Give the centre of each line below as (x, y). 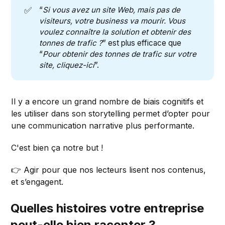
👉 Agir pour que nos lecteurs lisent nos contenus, (109, 170)
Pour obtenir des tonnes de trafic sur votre (119, 54)
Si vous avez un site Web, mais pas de (111, 10)
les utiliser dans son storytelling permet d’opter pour (111, 114)
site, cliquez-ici (67, 65)
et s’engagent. (37, 182)
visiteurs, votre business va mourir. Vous (112, 21)
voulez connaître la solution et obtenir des (115, 32)
